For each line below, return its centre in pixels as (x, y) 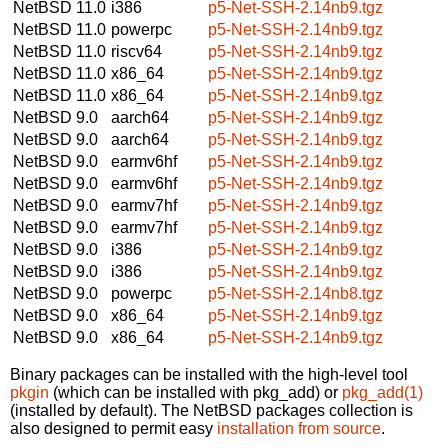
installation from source (299, 428)
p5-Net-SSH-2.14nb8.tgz (295, 293)
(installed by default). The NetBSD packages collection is (211, 410)
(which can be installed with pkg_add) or (195, 392)
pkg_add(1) (382, 392)
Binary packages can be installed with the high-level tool (209, 374)
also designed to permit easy (113, 428)
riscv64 (136, 51)
